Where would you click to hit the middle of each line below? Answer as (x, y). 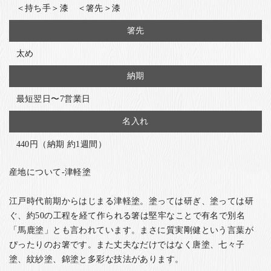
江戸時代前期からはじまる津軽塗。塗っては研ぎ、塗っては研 (132, 201)
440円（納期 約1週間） (61, 144)
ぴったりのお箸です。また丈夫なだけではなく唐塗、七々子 (127, 245)
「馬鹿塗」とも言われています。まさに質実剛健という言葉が (132, 230)
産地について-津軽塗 (50, 172)
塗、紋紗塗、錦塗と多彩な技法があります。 (96, 259)
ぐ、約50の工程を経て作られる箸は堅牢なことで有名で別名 (127, 216)
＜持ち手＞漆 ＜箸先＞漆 (68, 8)
